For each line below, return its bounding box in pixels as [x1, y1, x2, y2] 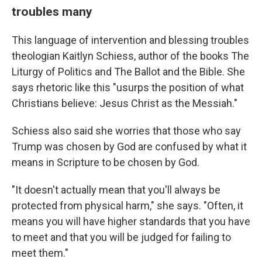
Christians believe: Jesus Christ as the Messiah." [12, 97, 237, 109]
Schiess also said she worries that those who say [12, 125, 241, 137]
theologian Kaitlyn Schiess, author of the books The [12, 50, 249, 62]
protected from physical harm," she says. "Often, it [12, 199, 243, 212]
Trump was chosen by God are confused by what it [12, 140, 247, 153]
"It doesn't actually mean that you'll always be [12, 184, 220, 196]
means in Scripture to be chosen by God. [12, 156, 199, 168]
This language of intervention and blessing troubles [12, 34, 249, 46]
